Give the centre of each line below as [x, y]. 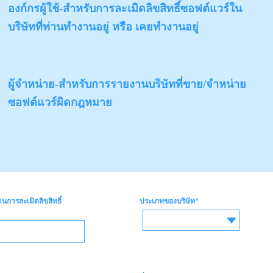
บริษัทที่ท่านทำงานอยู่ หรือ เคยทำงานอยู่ [103, 27]
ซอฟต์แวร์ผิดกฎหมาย [60, 103]
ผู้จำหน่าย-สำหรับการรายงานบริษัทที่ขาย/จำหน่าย [127, 84]
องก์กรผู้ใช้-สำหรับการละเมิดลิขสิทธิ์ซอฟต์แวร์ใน [125, 9]
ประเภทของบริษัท [167, 201]
